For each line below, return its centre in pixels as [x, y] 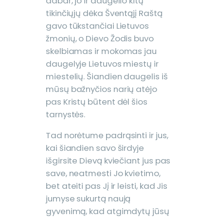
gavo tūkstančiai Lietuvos [97, 26]
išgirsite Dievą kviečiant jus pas [108, 161]
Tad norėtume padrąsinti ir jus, [107, 136]
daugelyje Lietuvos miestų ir [102, 64]
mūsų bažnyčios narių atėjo [101, 89]
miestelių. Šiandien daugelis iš [107, 77]
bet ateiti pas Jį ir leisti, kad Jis [107, 186]
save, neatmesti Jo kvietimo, [103, 173]
